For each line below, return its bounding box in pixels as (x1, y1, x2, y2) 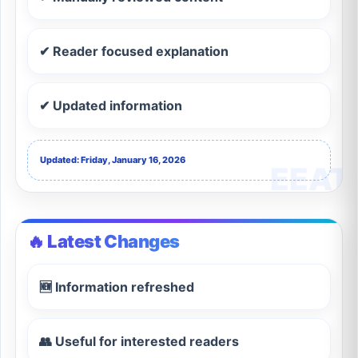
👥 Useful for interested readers (39, 333, 239, 350)
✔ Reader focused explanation (39, 43, 229, 60)
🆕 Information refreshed (39, 279, 194, 296)
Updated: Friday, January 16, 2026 (40, 154, 185, 166)
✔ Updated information (39, 97, 182, 114)
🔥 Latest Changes (27, 231, 180, 253)
